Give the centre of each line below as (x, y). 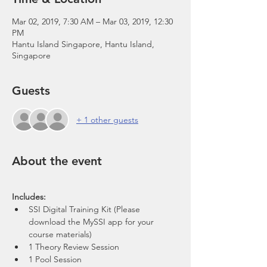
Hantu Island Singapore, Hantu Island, (83, 44)
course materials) (60, 234)
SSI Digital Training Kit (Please (86, 209)
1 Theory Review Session (74, 247)
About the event (57, 161)
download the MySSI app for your (92, 222)
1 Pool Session (55, 259)
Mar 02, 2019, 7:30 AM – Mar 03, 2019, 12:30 (92, 21)
